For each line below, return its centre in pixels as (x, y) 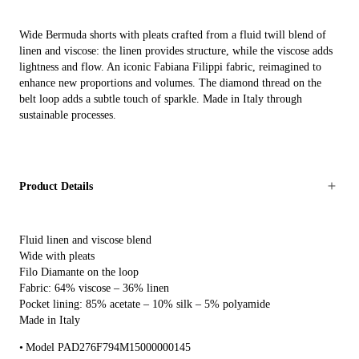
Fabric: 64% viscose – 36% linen (94, 288)
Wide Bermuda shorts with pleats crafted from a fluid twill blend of (173, 35)
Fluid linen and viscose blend (85, 240)
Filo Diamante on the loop (79, 272)
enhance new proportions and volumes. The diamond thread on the (170, 83)
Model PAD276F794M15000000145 (108, 347)
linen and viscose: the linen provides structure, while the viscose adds (176, 51)
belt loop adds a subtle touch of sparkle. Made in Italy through (161, 99)
